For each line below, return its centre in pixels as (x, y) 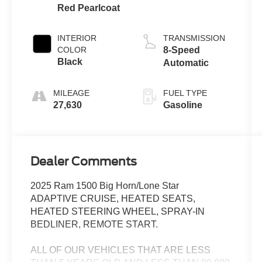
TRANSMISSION (194, 38)
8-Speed (181, 50)
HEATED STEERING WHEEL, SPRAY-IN (118, 212)
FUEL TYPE (185, 93)
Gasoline (182, 105)
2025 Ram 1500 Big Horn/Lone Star (105, 186)
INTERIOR (77, 38)
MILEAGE (72, 93)
